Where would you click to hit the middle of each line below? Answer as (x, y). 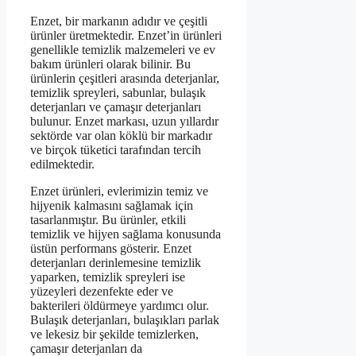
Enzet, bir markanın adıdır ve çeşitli (119, 21)
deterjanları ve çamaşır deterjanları (116, 107)
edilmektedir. (62, 164)
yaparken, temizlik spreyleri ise (108, 277)
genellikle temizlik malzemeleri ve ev (123, 50)
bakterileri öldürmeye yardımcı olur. (120, 306)
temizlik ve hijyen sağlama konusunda (126, 234)
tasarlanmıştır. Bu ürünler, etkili (108, 220)
